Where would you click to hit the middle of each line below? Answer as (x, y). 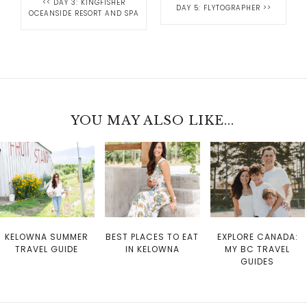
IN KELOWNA (152, 249)
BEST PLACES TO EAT (152, 237)
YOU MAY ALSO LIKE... (152, 121)
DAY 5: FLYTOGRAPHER (219, 8)
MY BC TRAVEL (258, 249)
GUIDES (258, 262)
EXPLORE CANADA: (257, 237)
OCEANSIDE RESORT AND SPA (84, 14)
